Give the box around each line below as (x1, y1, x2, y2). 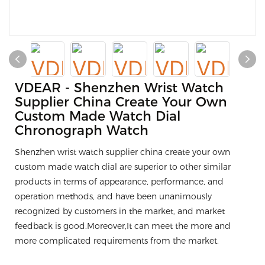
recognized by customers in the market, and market (15, 206, 225, 216)
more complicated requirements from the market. (15, 235, 219, 246)
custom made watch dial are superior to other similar (15, 161, 231, 172)
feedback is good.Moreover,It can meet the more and (15, 221, 231, 231)
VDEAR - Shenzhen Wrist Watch (15, 80, 224, 96)
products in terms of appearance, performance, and (15, 176, 224, 187)
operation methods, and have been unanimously (15, 191, 212, 202)
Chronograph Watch (15, 122, 148, 138)
